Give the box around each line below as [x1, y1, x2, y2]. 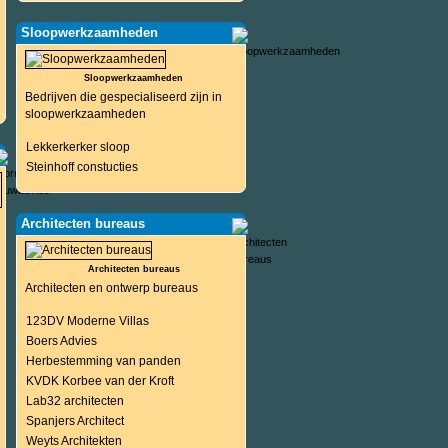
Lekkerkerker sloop [25, 140, 130, 154]
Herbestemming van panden [25, 354, 181, 368]
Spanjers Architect [25, 414, 124, 428]
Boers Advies [25, 334, 97, 348]
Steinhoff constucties [25, 160, 138, 174]
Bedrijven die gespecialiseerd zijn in [24, 90, 222, 104]
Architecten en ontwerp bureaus [24, 281, 198, 295]
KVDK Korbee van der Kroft [25, 374, 174, 388]
